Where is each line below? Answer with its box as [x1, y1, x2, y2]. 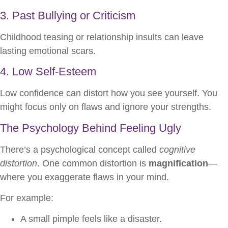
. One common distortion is [37, 158, 149, 168]
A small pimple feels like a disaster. [20, 214, 162, 224]
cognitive [159, 144, 195, 155]
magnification [149, 158, 208, 168]
